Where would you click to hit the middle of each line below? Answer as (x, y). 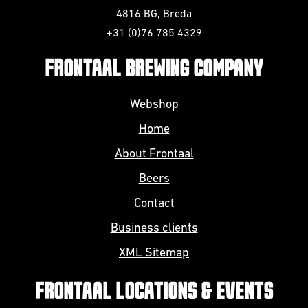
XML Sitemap (154, 253)
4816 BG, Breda (154, 14)
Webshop (154, 105)
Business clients (154, 229)
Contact (154, 204)
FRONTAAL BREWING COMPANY (154, 69)
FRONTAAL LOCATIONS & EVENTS (154, 292)
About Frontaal (154, 154)
